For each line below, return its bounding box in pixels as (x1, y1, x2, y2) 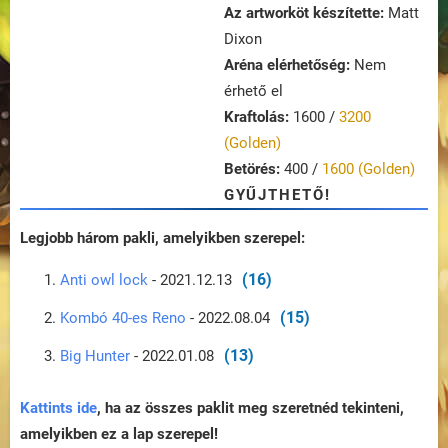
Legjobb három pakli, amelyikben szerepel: (20, 229, 305, 248)
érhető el (224, 82, 283, 101)
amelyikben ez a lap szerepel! (20, 425, 218, 444)
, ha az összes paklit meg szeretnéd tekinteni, (97, 399, 404, 418)
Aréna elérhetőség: (224, 56, 350, 75)
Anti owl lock (60, 271, 148, 290)
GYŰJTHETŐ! (224, 186, 331, 205)
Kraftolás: (224, 108, 289, 127)
